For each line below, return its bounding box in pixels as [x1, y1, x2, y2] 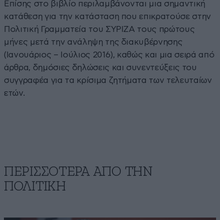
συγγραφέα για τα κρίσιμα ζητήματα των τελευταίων [4, 76, 212, 84]
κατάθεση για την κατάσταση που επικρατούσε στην [4, 12, 212, 21]
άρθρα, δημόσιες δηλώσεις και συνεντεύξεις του [4, 63, 197, 72]
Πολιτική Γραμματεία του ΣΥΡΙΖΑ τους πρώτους [4, 25, 195, 33]
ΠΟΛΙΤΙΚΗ [4, 179, 66, 193]
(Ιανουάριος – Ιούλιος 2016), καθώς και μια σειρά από [4, 50, 215, 59]
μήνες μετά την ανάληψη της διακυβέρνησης [4, 37, 183, 46]
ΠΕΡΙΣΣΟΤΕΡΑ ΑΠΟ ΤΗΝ [4, 165, 153, 179]
